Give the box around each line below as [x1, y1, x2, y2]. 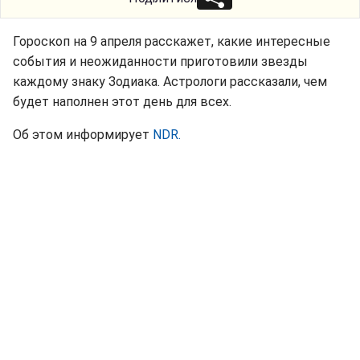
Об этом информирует [13, 126, 153, 142]
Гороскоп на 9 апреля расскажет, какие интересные [13, 33, 330, 49]
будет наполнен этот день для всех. [13, 93, 231, 109]
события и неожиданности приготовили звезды [13, 53, 308, 69]
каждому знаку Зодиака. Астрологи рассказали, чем [13, 73, 327, 89]
